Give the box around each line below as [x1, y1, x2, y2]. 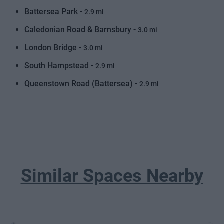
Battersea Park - [24, 7, 85, 16]
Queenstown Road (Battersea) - [24, 79, 140, 88]
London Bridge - [24, 43, 84, 52]
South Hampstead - [24, 61, 96, 70]
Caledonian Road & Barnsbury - [24, 25, 138, 34]
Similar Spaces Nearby [20, 165, 203, 186]
